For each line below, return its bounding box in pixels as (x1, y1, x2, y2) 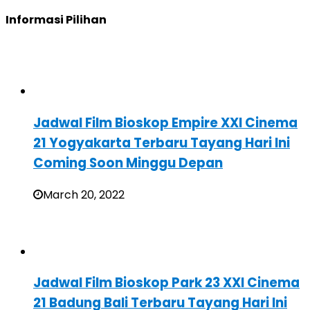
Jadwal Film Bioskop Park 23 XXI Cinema (33, 273, 300, 293)
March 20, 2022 (43, 186, 125, 203)
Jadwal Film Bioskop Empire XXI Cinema (33, 113, 298, 132)
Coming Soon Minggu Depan (33, 153, 223, 172)
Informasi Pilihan (6, 11, 107, 28)
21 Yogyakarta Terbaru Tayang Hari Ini (33, 133, 290, 152)
